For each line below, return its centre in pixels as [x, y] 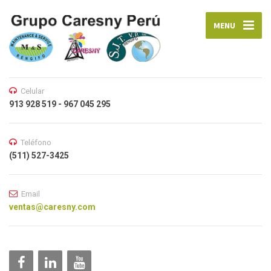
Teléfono [36, 143]
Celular [32, 91]
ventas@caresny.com [52, 207]
